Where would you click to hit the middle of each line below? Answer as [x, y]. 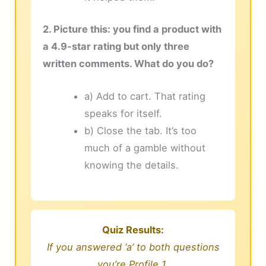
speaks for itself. [123, 114]
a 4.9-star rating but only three [116, 46]
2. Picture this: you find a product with [132, 29]
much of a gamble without [145, 148]
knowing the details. [131, 165]
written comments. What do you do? [129, 63]
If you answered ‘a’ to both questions [133, 247]
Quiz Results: [133, 229]
